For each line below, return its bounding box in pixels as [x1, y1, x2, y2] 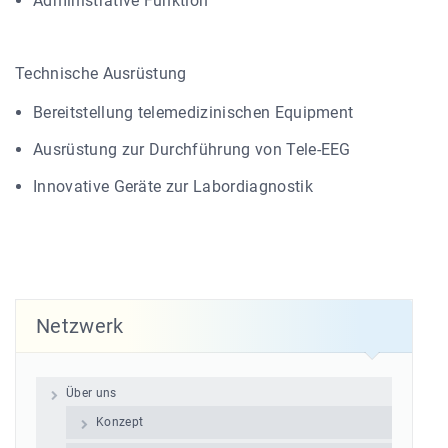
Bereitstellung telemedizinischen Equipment [33, 102, 354, 122]
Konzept [96, 414, 144, 429]
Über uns [66, 385, 117, 400]
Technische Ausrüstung [15, 63, 187, 83]
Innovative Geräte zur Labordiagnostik [33, 176, 313, 196]
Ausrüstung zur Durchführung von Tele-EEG [33, 139, 351, 159]
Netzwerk [36, 313, 124, 338]
